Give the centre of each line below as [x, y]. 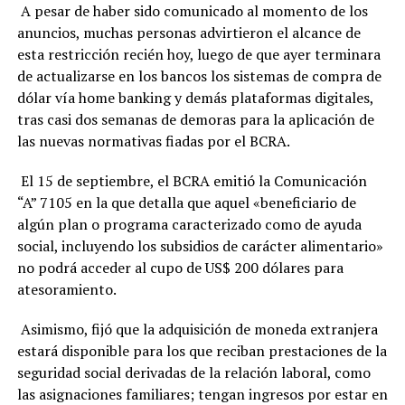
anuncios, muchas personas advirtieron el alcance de [188, 32]
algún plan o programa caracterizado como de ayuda [189, 224]
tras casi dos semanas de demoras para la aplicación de [195, 119]
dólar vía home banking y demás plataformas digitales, [195, 97]
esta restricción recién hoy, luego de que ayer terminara [198, 54]
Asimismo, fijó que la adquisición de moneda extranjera [197, 329]
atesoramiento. [66, 289]
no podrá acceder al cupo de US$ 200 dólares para [180, 267]
